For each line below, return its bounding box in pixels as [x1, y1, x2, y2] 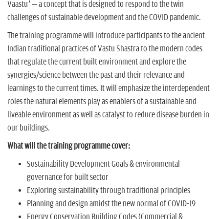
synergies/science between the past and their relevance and [7, 70, 185, 81]
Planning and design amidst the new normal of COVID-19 [27, 199, 196, 209]
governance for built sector [27, 173, 109, 183]
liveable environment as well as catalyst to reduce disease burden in [7, 110, 209, 120]
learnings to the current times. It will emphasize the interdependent [7, 84, 210, 94]
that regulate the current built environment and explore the [7, 57, 186, 67]
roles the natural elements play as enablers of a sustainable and [7, 97, 197, 107]
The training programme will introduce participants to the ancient [7, 31, 205, 41]
